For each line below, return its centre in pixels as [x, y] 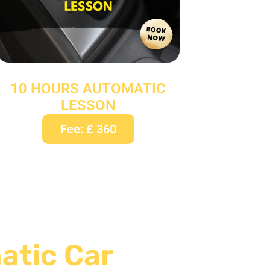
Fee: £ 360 [88, 129]
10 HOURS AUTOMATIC [88, 88]
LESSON [88, 105]
